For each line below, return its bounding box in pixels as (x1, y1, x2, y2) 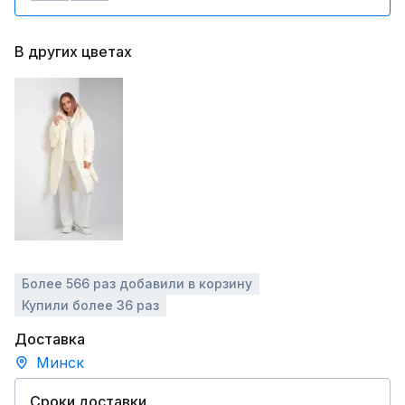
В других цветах (14, 42, 132, 61)
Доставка (14, 330, 85, 348)
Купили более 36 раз (22, 297, 159, 313)
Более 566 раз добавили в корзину (22, 276, 252, 291)
